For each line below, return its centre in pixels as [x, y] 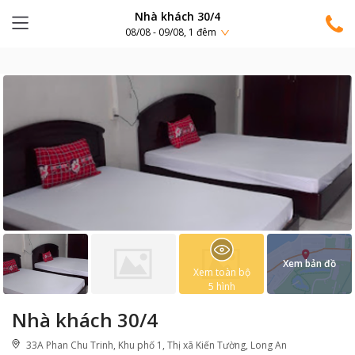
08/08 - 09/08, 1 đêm [171, 32]
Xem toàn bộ [221, 272]
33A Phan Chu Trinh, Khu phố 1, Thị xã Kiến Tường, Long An [157, 345]
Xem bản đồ [309, 263]
